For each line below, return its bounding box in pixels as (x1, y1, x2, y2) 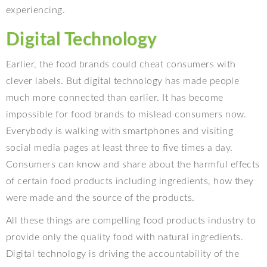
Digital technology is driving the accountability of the (6, 249, 240, 259)
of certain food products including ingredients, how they (6, 176, 254, 187)
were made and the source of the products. (6, 193, 195, 203)
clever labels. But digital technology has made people (6, 76, 240, 86)
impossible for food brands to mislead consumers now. (6, 110, 247, 120)
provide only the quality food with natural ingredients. (6, 232, 244, 243)
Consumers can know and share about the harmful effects (6, 160, 260, 170)
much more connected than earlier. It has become (6, 93, 223, 103)
